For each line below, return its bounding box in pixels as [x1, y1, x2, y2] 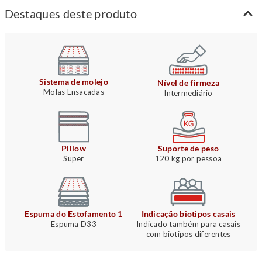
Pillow [61, 143, 86, 154]
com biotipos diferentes [146, 229, 231, 239]
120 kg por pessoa [154, 154, 222, 164]
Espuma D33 [51, 219, 96, 229]
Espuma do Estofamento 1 [25, 209, 123, 219]
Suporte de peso [157, 143, 219, 154]
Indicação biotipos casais [141, 209, 236, 219]
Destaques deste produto [5, 6, 137, 21]
